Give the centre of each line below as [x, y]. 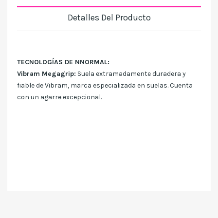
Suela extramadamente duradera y [131, 74]
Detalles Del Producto [109, 17]
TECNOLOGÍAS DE [45, 62]
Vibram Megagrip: [46, 74]
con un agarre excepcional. [59, 97]
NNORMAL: [91, 62]
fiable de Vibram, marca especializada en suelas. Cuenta [105, 86]
